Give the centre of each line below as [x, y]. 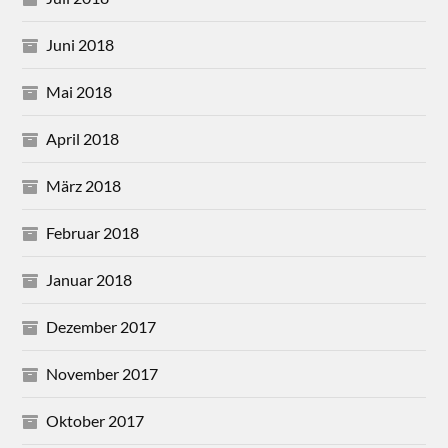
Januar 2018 [89, 280]
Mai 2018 [79, 92]
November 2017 [102, 374]
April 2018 [83, 139]
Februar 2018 [93, 233]
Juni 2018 [80, 45]
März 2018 [84, 186]
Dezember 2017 [101, 327]
